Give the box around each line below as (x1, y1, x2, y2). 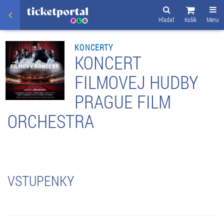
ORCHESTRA (7, 108, 94, 133)
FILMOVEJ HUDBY (74, 69, 199, 94)
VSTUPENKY (7, 171, 74, 190)
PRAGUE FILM (74, 89, 171, 113)
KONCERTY (74, 41, 113, 52)
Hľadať (158, 15, 174, 23)
